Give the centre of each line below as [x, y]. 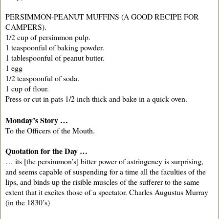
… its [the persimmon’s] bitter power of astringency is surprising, [104, 161]
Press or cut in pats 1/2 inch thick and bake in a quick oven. [96, 99]
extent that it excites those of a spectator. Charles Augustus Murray [107, 192]
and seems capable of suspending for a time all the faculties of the [106, 172]
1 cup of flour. [27, 88]
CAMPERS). [26, 27]
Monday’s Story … [37, 120]
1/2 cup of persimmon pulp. [48, 37]
